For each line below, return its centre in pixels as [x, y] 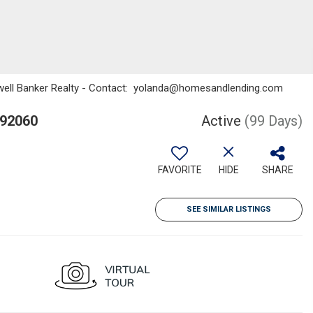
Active [221, 121]
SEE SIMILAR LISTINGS [229, 209]
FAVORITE [180, 170]
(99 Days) [274, 121]
